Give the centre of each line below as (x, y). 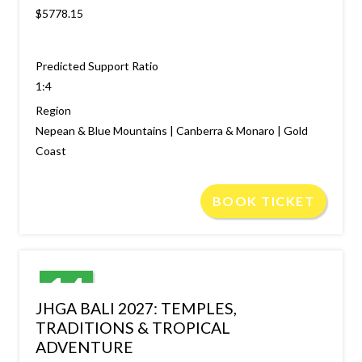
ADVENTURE (84, 347)
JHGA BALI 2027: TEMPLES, (136, 308)
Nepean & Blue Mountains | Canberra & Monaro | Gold (171, 130)
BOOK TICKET (263, 201)
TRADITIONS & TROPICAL (133, 328)
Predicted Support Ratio (97, 66)
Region (53, 110)
